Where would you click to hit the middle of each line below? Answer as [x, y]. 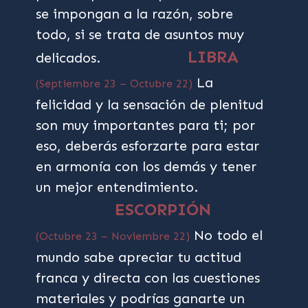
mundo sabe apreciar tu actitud [139, 257]
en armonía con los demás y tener [146, 166]
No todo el [227, 235]
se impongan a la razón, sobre [135, 14]
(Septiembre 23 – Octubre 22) [114, 84]
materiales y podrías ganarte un [141, 298]
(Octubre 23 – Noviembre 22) [113, 236]
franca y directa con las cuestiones [148, 278]
